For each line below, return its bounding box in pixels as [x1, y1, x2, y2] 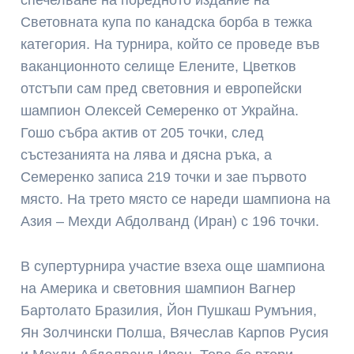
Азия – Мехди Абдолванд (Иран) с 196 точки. [21, 213, 320, 230]
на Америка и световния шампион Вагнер [21, 280, 296, 296]
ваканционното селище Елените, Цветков [21, 58, 297, 75]
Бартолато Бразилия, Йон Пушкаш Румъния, [21, 302, 318, 318]
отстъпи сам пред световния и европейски [21, 81, 303, 97]
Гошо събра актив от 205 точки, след [21, 125, 265, 141]
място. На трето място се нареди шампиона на [21, 191, 331, 208]
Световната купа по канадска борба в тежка [21, 14, 313, 31]
